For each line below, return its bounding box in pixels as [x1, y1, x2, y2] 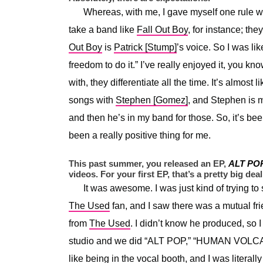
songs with [69, 95, 116, 105]
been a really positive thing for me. [69, 130, 211, 140]
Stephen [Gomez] [116, 95, 188, 105]
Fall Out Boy [137, 24, 188, 35]
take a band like [69, 24, 137, 35]
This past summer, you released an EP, [69, 158, 228, 168]
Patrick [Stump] [114, 42, 177, 52]
